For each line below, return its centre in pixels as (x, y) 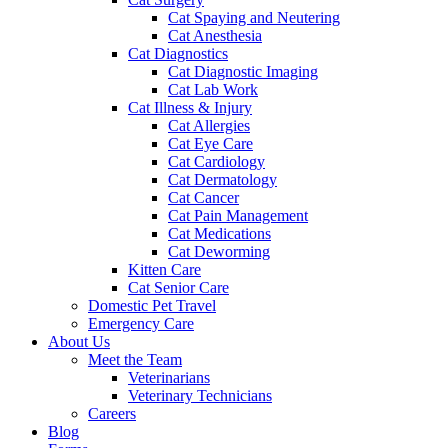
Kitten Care (164, 269)
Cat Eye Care (210, 143)
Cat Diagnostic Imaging (243, 71)
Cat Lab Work (213, 89)
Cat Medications (219, 233)
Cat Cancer (203, 197)
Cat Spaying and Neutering (254, 17)
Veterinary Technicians (200, 395)
